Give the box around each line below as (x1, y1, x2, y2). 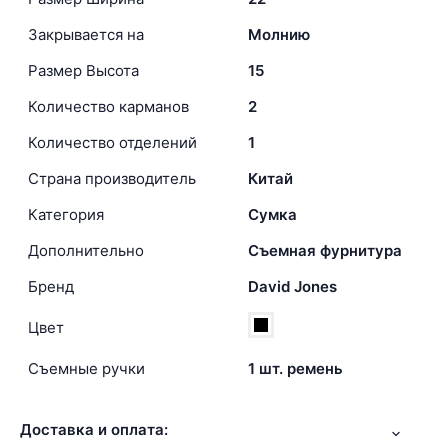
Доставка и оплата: (20, 419, 168, 439)
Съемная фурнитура (248, 240, 402, 260)
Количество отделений (28, 132, 197, 152)
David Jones (248, 276, 337, 296)
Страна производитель (28, 168, 196, 188)
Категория (28, 204, 104, 224)
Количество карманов (28, 96, 189, 116)
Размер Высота (28, 60, 139, 80)
